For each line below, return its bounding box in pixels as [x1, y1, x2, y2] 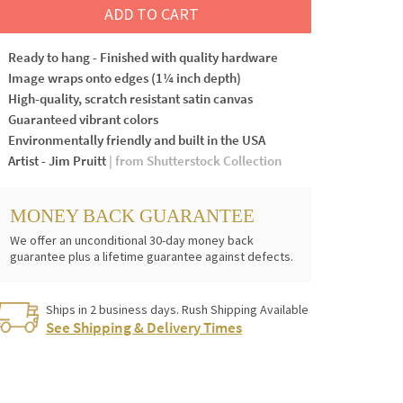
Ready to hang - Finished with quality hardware [8, 48, 278, 66]
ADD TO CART [104, 3, 199, 24]
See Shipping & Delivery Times [46, 317, 242, 337]
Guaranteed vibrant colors [8, 110, 158, 128]
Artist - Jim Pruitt [8, 151, 109, 169]
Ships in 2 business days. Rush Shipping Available [46, 300, 309, 318]
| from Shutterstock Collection [109, 151, 282, 169]
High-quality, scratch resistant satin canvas [8, 89, 253, 107]
